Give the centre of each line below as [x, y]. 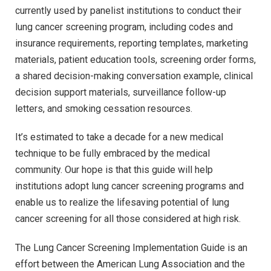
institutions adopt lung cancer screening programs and [129, 186]
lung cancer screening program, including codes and [124, 27]
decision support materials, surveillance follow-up [121, 92]
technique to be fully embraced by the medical [113, 154]
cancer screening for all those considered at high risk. [128, 219]
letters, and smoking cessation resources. [104, 108]
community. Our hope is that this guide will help [114, 170]
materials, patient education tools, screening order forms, [135, 59]
